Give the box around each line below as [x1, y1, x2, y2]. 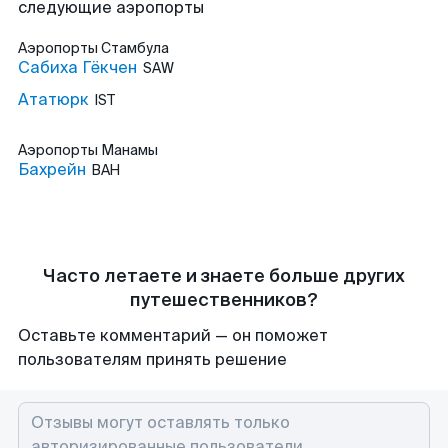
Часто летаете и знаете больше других [43, 264, 405, 288]
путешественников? [130, 288, 318, 312]
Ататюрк [18, 89, 89, 110]
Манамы [101, 141, 158, 159]
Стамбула [101, 39, 169, 57]
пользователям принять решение [18, 349, 287, 370]
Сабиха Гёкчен [18, 57, 137, 78]
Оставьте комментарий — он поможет [18, 325, 328, 346]
